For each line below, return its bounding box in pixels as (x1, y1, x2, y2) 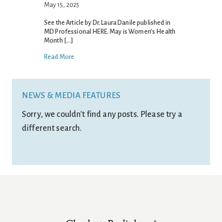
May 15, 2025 (44, 1, 80, 9)
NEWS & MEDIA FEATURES (22, 91, 121, 101)
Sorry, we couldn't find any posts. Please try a (22, 110, 182, 119)
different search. (22, 124, 82, 133)
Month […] (44, 37, 73, 45)
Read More (44, 54, 75, 61)
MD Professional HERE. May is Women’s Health (44, 28, 176, 36)
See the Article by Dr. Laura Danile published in (44, 19, 170, 27)
